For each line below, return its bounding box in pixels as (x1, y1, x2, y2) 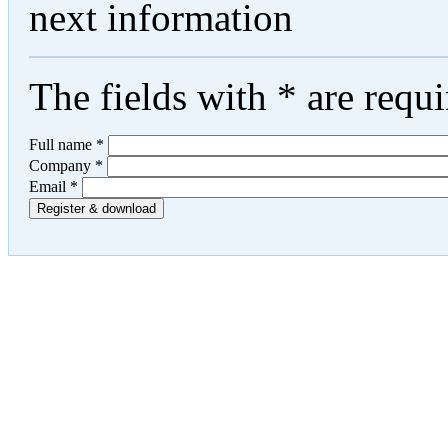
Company (29, 157, 95, 175)
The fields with (29, 75, 277, 119)
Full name (29, 136, 96, 154)
